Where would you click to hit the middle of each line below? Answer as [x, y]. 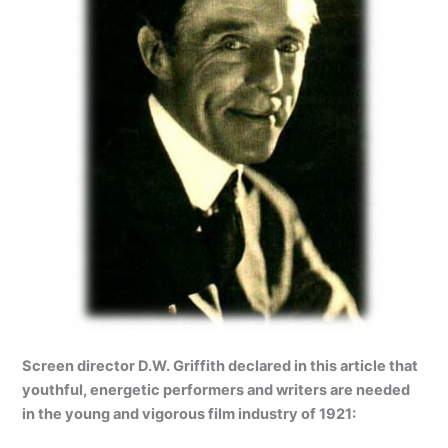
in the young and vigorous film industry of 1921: [189, 414]
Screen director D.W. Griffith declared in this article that [220, 366]
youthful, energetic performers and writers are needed [216, 390]
